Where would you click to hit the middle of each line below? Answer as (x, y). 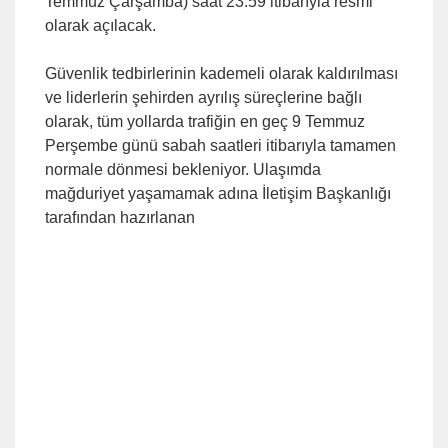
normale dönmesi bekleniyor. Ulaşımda (183, 169)
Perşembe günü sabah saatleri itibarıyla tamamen (220, 145)
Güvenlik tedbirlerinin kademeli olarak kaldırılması (221, 73)
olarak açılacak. (100, 25)
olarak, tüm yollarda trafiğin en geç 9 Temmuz (205, 121)
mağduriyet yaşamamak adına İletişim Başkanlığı (218, 193)
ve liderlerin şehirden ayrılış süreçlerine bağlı (203, 97)
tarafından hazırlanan (120, 217)
